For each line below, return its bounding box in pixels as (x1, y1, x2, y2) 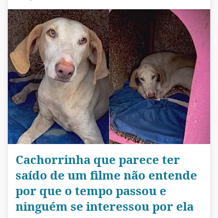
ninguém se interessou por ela (16, 198, 194, 215)
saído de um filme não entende (16, 167, 197, 183)
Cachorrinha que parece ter (16, 151, 180, 168)
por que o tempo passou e (16, 182, 166, 199)
